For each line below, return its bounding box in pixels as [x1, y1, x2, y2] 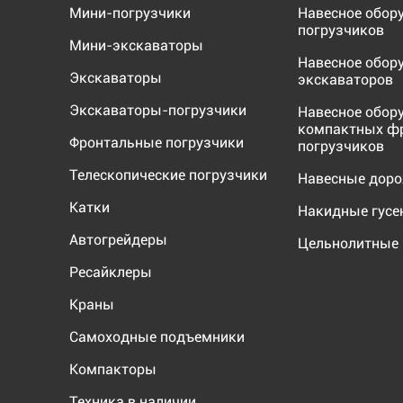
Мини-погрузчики [69, 4, 191, 22]
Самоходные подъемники [69, 327, 245, 345]
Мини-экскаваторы [69, 36, 203, 54]
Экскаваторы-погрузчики [69, 101, 246, 119]
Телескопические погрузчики [69, 166, 267, 184]
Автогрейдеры [69, 230, 167, 248]
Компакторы [69, 360, 157, 378]
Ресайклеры [69, 263, 152, 281]
